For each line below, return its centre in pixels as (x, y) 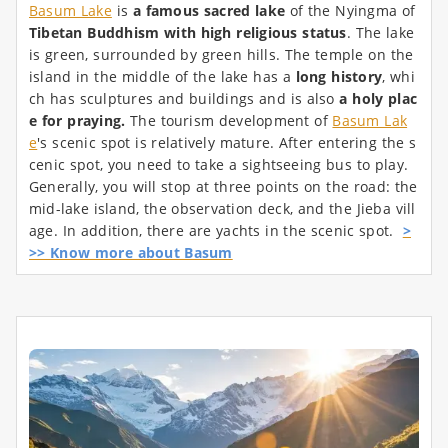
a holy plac (378, 99)
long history (339, 77)
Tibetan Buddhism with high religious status (188, 33)
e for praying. (77, 121)
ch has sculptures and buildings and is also (184, 99)
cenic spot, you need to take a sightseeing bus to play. (218, 165)
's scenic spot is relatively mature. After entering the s (227, 143)
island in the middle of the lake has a (162, 77)
